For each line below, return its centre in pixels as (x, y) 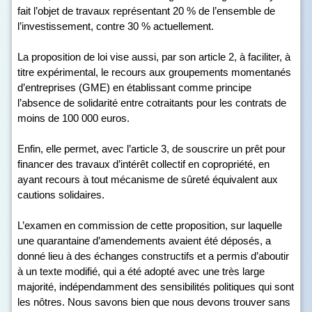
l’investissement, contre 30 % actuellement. (116, 26)
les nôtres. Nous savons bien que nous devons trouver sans (154, 302)
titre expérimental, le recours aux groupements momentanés (154, 72)
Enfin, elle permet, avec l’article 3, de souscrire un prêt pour (151, 149)
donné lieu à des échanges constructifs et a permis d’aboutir (153, 256)
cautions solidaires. (61, 195)
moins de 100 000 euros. (73, 118)
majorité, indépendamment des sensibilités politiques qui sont (156, 287)
